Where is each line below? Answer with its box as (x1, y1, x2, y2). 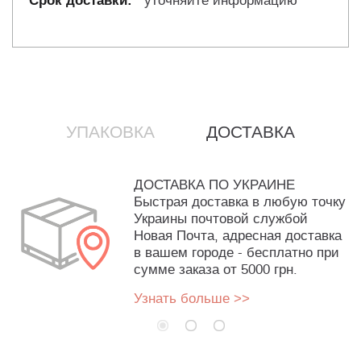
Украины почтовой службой (134, 210, 308, 228)
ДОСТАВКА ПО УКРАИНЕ (134, 176, 295, 194)
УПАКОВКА (66, 121, 155, 144)
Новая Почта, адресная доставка (134, 227, 342, 245)
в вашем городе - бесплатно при (134, 244, 339, 262)
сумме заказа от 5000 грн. (134, 261, 297, 279)
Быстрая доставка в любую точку (134, 193, 346, 211)
